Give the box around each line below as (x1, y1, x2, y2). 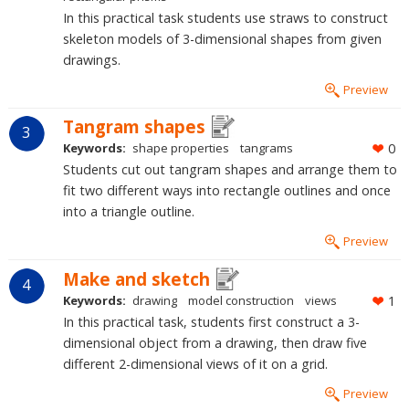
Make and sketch (62, 267, 210, 290)
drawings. (62, 51, 121, 69)
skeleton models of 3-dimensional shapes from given (62, 30, 382, 48)
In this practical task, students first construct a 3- (62, 312, 360, 330)
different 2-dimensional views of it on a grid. (62, 354, 328, 372)
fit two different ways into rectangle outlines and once (62, 182, 391, 200)
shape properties (131, 140, 229, 157)
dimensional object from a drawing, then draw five (62, 333, 367, 351)
